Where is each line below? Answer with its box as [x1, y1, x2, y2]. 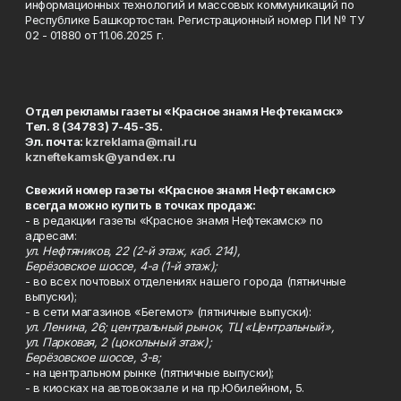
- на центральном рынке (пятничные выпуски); [25, 364, 274, 380]
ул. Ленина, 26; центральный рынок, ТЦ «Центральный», [25, 319, 335, 334]
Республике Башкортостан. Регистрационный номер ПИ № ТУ [25, 12, 364, 27]
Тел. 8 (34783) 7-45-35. [25, 118, 163, 133]
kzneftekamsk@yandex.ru [25, 149, 175, 164]
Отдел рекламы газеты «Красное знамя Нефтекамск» [25, 103, 344, 118]
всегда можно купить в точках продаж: [25, 197, 256, 212]
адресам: [25, 227, 77, 243]
